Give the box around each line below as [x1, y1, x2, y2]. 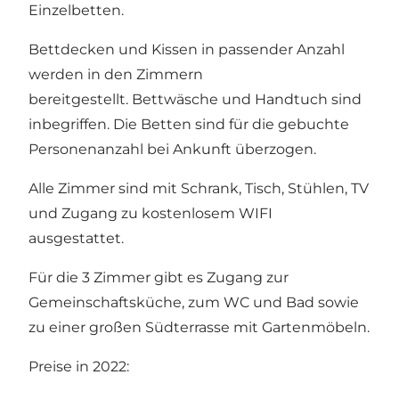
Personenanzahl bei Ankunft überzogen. [28, 141, 316, 159]
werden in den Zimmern [28, 66, 203, 84]
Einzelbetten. [28, 2, 124, 20]
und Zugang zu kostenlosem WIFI [28, 205, 273, 223]
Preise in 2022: [28, 358, 129, 376]
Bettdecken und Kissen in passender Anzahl [28, 41, 345, 59]
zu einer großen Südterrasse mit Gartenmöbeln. [28, 319, 370, 337]
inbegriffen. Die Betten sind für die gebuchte [28, 116, 349, 134]
